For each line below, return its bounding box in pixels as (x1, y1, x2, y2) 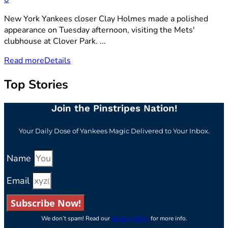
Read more (4, 55, 44, 67)
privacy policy (111, 214, 149, 222)
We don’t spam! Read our (41, 214, 111, 222)
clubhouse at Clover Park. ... (4, 36, 106, 47)
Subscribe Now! (11, 196, 81, 209)
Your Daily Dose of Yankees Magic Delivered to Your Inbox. (18, 126, 210, 135)
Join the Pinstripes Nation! (51, 102, 177, 114)
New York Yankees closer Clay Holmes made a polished (4, 13, 208, 25)
